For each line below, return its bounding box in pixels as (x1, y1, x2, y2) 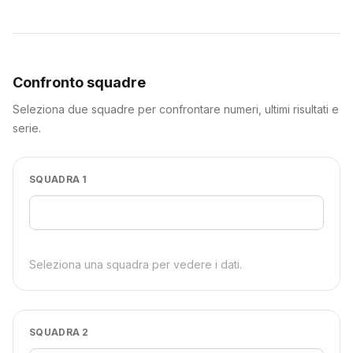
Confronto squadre (13, 74, 146, 91)
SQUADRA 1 (29, 173, 87, 186)
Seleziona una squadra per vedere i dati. (29, 258, 242, 272)
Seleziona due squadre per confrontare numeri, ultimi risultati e (13, 102, 339, 117)
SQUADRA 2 (29, 326, 89, 339)
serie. (13, 121, 41, 136)
